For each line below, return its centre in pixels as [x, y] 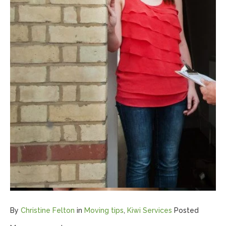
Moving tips [104, 210]
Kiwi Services [150, 210]
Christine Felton [48, 210]
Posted [186, 210]
